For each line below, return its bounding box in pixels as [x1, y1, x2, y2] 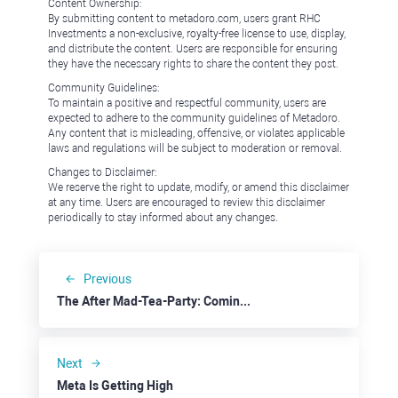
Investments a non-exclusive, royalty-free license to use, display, [48, 28, 346, 40]
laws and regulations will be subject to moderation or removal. [48, 142, 342, 155]
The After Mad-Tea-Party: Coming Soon [240, 294, 251, 308]
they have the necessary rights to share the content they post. [48, 58, 338, 70]
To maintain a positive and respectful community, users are [48, 97, 326, 109]
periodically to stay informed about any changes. [48, 211, 278, 224]
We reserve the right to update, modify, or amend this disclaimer [48, 181, 349, 194]
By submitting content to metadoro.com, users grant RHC [48, 12, 321, 25]
